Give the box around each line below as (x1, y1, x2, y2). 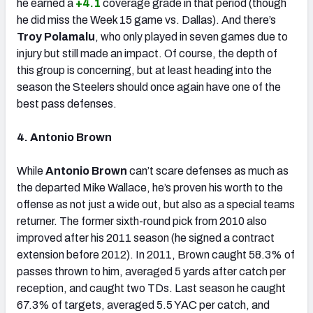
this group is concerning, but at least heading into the (17, 64, 272, 76)
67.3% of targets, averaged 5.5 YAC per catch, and (17, 298, 270, 311)
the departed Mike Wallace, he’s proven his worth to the (17, 181, 283, 194)
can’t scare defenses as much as (127, 164, 289, 177)
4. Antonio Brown (17, 131, 112, 143)
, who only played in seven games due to (95, 30, 288, 43)
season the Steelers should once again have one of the (17, 80, 281, 93)
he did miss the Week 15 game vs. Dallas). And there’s (17, 13, 276, 26)
